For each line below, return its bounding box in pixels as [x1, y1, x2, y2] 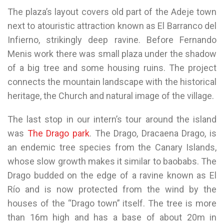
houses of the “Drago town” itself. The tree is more [7, 197, 216, 208]
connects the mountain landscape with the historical [7, 76, 216, 87]
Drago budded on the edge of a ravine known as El [7, 169, 216, 180]
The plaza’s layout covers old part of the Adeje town [7, 6, 216, 17]
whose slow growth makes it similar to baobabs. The [7, 155, 216, 166]
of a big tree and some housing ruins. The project [7, 62, 216, 73]
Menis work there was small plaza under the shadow [7, 48, 216, 59]
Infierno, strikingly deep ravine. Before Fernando [7, 34, 216, 45]
